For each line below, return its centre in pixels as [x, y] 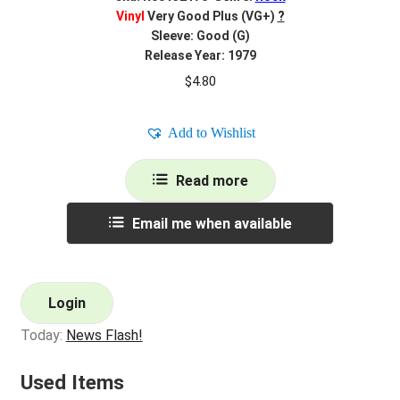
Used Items [72, 382]
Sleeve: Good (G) [200, 36]
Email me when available [212, 224]
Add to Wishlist [211, 133]
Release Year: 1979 [200, 56]
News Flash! [104, 335]
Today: [43, 335]
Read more [212, 181]
